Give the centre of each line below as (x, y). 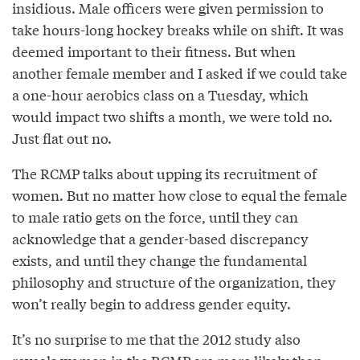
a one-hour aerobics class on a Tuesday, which (160, 95)
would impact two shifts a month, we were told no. (172, 117)
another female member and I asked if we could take (180, 73)
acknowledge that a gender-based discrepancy (160, 239)
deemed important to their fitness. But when (154, 51)
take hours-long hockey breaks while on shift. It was (178, 30)
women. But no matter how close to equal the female (180, 195)
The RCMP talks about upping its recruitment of (164, 174)
